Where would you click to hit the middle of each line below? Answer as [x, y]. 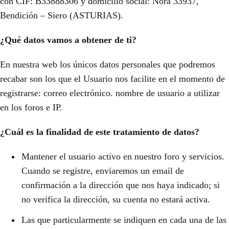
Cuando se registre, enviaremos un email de [103, 171]
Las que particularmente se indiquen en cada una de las [124, 220]
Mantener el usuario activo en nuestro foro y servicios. [123, 156]
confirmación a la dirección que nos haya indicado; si [121, 185]
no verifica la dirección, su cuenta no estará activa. [116, 199]
